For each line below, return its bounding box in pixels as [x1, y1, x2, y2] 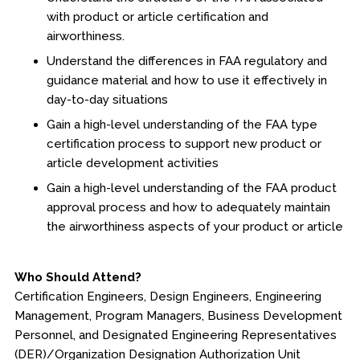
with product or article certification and [46, 10, 268, 24]
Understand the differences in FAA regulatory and [46, 54, 327, 68]
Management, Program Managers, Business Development [14, 309, 342, 323]
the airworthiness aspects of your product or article [46, 219, 343, 234]
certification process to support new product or [46, 137, 321, 151]
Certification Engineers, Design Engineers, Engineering [14, 289, 321, 304]
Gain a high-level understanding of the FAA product [46, 181, 337, 195]
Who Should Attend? [14, 270, 141, 284]
